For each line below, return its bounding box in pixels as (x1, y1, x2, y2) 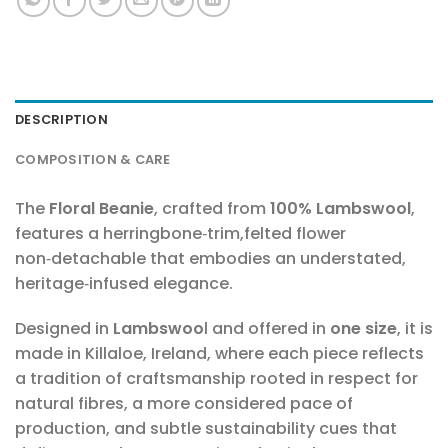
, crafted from (154, 196, 270, 220)
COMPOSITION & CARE (15, 150, 171, 168)
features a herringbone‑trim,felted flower (15, 221, 346, 245)
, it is (397, 317, 433, 341)
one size (330, 317, 397, 341)
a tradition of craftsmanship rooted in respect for (15, 367, 418, 391)
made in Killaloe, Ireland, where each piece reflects (15, 342, 424, 366)
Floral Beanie (49, 196, 154, 220)
